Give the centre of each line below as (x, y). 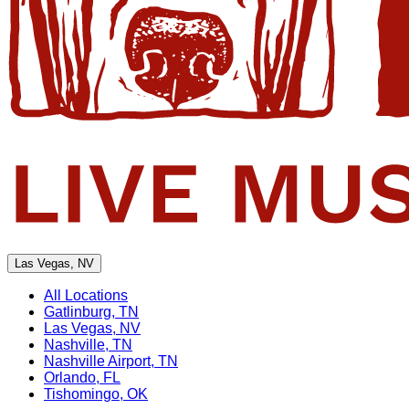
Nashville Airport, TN (111, 361)
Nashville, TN (88, 344)
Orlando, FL (82, 377)
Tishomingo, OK (96, 393)
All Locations (86, 295)
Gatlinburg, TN (91, 311)
